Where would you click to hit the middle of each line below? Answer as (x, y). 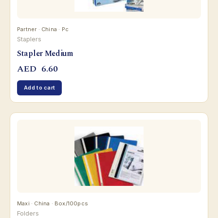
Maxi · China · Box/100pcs (53, 203)
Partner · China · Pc (43, 29)
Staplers (29, 39)
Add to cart (40, 87)
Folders (28, 213)
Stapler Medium (45, 53)
